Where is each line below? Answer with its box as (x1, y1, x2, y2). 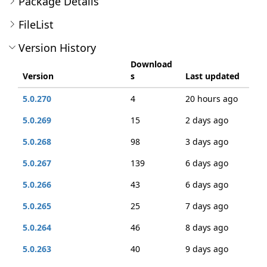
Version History (18, 41, 96, 55)
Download (131, 58, 172, 70)
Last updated (185, 70, 240, 82)
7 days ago (185, 200, 228, 212)
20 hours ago (185, 93, 238, 104)
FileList (18, 17, 54, 32)
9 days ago (185, 243, 228, 254)
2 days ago (185, 114, 228, 126)
